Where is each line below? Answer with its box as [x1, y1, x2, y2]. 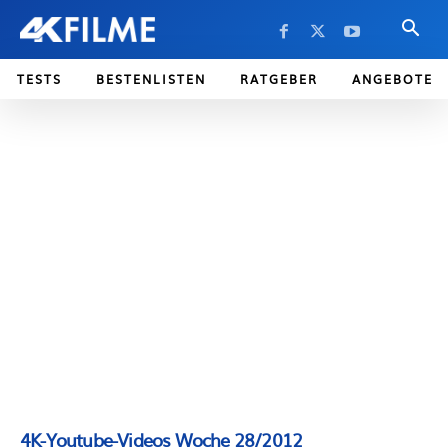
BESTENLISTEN [96, 70, 206, 88]
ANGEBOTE [352, 70, 433, 88]
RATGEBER [240, 70, 318, 88]
